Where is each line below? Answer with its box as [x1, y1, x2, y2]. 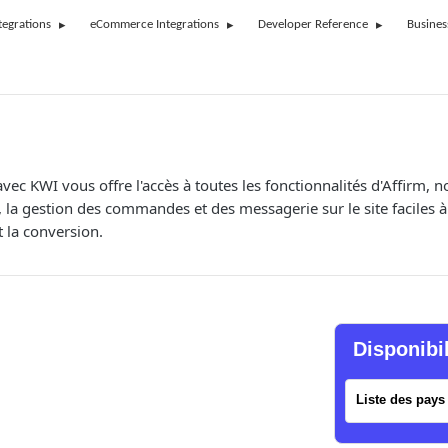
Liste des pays [356, 392, 445, 407]
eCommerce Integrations [90, 18, 219, 31]
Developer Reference [258, 18, 368, 31]
